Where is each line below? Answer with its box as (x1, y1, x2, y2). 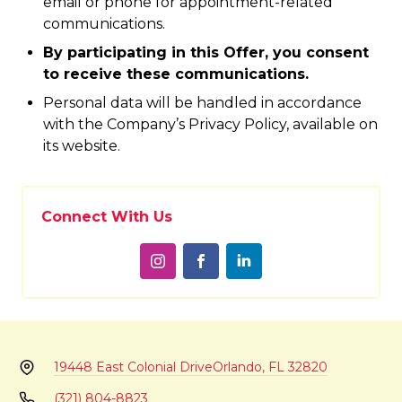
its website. (43, 137, 120, 154)
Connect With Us (41, 208, 172, 225)
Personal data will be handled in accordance (43, 94, 362, 111)
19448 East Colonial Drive (53, 359, 213, 375)
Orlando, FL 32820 (212, 359, 328, 375)
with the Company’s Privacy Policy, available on (43, 116, 378, 133)
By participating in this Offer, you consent (43, 44, 369, 61)
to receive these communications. (43, 66, 309, 83)
